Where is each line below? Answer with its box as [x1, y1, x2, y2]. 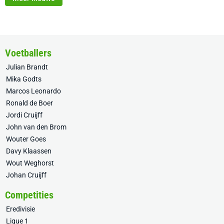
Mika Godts [6, 75, 41, 83]
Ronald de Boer [6, 99, 53, 107]
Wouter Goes [6, 135, 46, 143]
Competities [5, 189, 53, 201]
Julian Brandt [6, 63, 48, 71]
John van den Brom [6, 123, 66, 131]
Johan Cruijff [6, 171, 46, 179]
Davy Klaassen [6, 147, 51, 155]
